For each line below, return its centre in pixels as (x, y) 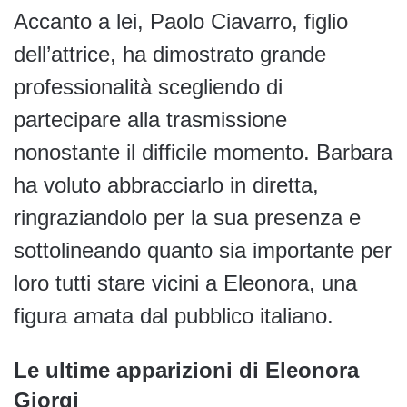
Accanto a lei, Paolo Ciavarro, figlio (181, 22)
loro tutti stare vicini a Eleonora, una (185, 283)
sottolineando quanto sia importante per (203, 251)
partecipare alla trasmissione (150, 120)
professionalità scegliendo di (148, 87)
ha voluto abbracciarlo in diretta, (166, 185)
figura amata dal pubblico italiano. (174, 316)
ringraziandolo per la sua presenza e (187, 218)
